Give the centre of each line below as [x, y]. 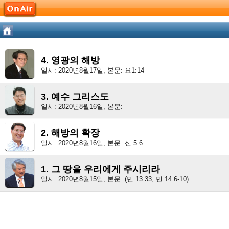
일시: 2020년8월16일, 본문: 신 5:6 [92, 143]
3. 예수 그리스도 [75, 97]
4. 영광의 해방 [70, 60]
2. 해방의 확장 [70, 133]
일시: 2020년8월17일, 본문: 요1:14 [93, 70]
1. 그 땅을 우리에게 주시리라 [100, 169]
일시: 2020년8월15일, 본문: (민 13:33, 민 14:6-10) [115, 179]
